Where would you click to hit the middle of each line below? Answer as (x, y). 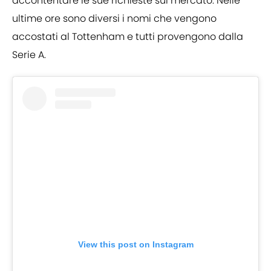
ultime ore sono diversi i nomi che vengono (114, 19)
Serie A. (29, 55)
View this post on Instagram (135, 245)
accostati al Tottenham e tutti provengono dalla (128, 37)
